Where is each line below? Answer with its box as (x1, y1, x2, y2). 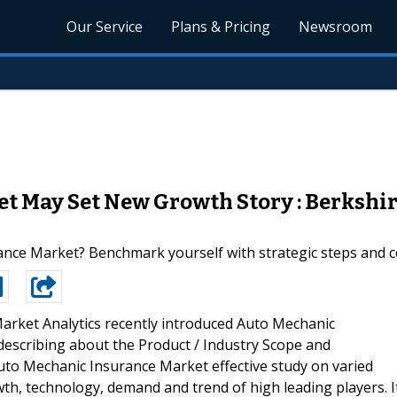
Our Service (66, 17, 144, 36)
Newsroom (299, 17, 373, 36)
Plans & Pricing (171, 17, 271, 36)
